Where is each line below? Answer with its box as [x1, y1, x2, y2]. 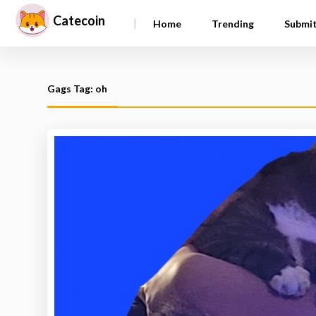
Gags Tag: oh [47, 83, 108, 95]
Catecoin [53, 13, 105, 28]
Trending [212, 17, 254, 30]
